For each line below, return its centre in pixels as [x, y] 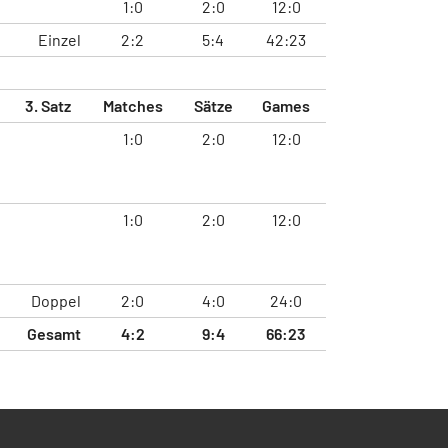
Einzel [59, 39]
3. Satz [47, 105]
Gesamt [54, 333]
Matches [132, 105]
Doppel [56, 300]
